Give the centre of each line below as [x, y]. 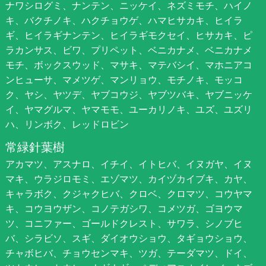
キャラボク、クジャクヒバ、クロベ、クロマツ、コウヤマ [129, 194]
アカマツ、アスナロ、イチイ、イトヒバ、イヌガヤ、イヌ [129, 164]
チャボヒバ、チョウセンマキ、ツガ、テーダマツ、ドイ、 [129, 253]
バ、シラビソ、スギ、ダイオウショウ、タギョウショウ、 [129, 238]
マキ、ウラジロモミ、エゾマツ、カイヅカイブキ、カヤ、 [129, 179]
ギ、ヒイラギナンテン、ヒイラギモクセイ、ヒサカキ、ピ [129, 35]
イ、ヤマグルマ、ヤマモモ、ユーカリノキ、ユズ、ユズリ [129, 110]
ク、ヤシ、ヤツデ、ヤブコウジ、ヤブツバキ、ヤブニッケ [129, 95]
